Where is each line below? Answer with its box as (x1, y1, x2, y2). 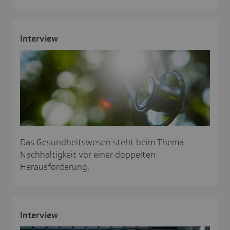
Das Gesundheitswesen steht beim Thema (20, 136, 184, 148)
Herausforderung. (20, 161, 90, 172)
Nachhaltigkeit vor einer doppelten (20, 148, 156, 160)
